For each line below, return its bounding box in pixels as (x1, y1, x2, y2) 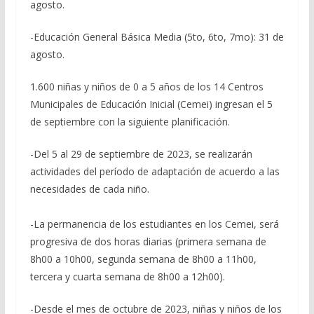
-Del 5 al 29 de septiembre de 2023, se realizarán (29, 147, 252, 161)
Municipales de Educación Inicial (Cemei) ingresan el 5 (29, 97, 273, 111)
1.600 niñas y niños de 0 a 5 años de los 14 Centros (29, 80, 264, 94)
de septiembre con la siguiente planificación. (29, 115, 230, 129)
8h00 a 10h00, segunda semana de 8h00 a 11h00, (29, 252, 257, 266)
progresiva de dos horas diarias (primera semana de (29, 235, 266, 249)
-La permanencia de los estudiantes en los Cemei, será (29, 217, 279, 231)
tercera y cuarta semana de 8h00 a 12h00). (29, 270, 225, 284)
